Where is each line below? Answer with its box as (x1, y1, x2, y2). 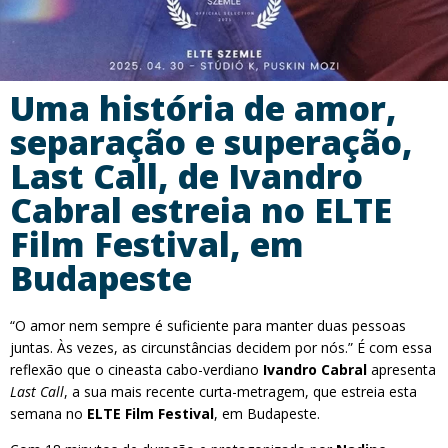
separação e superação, (10, 119, 413, 165)
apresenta (367, 360, 436, 379)
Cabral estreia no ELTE (10, 187, 392, 233)
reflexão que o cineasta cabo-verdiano (10, 360, 263, 379)
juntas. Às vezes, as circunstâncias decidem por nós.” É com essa (10, 338, 432, 357)
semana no (10, 404, 87, 423)
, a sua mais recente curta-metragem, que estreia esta (64, 382, 417, 401)
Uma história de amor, (10, 85, 397, 131)
